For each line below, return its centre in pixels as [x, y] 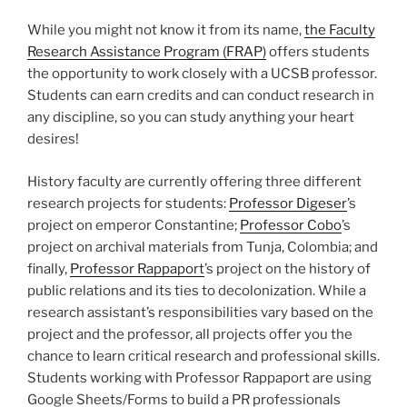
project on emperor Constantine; [134, 225]
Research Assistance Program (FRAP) [147, 52]
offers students [318, 52]
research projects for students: [128, 203]
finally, [49, 268]
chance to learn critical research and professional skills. [203, 356]
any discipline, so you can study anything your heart [191, 118]
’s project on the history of [288, 268]
